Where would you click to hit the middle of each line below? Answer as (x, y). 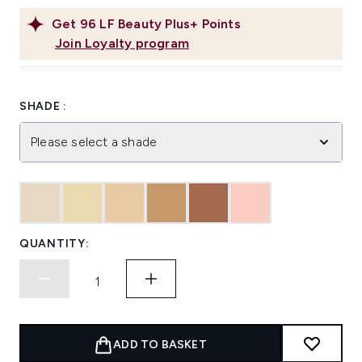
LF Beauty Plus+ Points (170, 24)
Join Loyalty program (122, 44)
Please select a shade (94, 142)
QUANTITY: (55, 244)
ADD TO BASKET (160, 345)
